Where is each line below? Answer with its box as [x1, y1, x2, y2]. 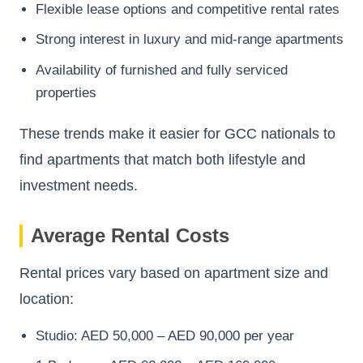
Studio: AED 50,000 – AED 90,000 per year [36, 327, 294, 344]
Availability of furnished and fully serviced [36, 62, 288, 78]
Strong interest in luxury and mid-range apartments [36, 32, 344, 48]
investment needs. [19, 177, 138, 194]
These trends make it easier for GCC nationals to [19, 125, 335, 142]
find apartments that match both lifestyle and [19, 151, 305, 168]
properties [36, 84, 96, 100]
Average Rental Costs [31, 224, 229, 246]
